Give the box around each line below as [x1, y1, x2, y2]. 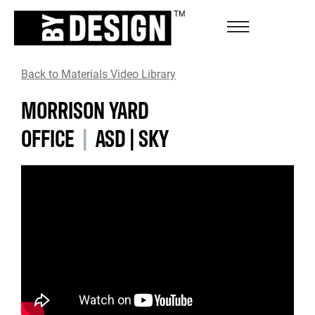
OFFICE [21, 121, 75, 153]
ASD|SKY [96, 121, 169, 153]
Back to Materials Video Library [21, 66, 176, 81]
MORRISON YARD [21, 93, 149, 124]
